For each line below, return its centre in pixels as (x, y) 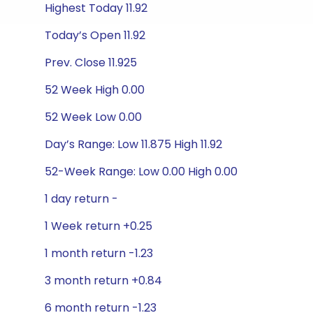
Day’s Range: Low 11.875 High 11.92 (133, 144)
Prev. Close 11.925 (91, 63)
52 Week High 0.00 (95, 90)
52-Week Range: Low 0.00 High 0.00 (141, 172)
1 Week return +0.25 (99, 226)
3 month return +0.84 (103, 281)
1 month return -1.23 (99, 253)
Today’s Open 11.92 (95, 35)
